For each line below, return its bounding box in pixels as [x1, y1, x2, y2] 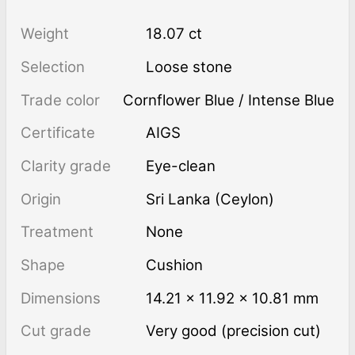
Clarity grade [20, 156, 111, 175]
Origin [20, 189, 61, 208]
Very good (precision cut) [155, 322, 322, 341]
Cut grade [20, 322, 91, 341]
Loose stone [155, 57, 233, 76]
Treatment [20, 223, 94, 242]
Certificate [20, 124, 95, 143]
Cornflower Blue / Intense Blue [123, 90, 335, 109]
